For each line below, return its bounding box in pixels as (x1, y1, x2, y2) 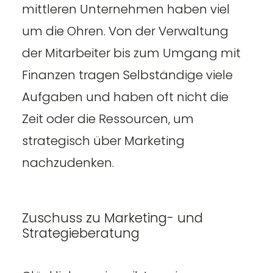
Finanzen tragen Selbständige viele (21, 66, 233, 83)
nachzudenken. (21, 154, 117, 171)
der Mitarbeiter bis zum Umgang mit (21, 44, 241, 62)
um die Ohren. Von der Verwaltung (21, 22, 229, 40)
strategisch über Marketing (21, 132, 185, 149)
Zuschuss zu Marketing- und (21, 208, 203, 227)
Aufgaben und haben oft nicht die (21, 88, 229, 105)
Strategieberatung (21, 224, 140, 242)
